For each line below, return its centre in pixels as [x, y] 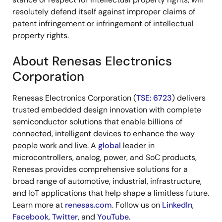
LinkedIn [177, 205]
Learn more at [39, 205]
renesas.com [88, 205]
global [110, 145]
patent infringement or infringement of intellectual [103, 24]
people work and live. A [55, 145]
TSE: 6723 [154, 98]
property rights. [41, 35]
